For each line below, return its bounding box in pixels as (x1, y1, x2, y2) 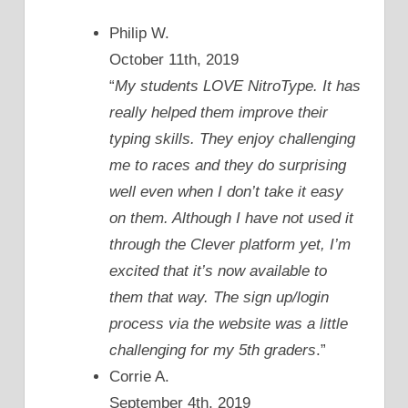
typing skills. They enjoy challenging (109, 130, 355, 148)
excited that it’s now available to (109, 262, 327, 280)
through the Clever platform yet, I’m (109, 236, 351, 254)
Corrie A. (109, 368, 169, 386)
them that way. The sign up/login (109, 289, 329, 307)
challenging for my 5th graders (109, 342, 316, 360)
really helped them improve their (109, 104, 328, 122)
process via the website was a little (109, 315, 348, 333)
